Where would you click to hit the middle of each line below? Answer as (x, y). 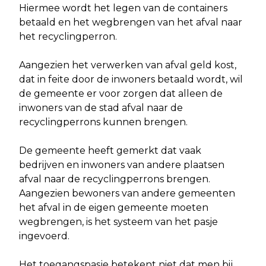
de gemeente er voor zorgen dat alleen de (121, 94)
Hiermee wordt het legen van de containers (123, 8)
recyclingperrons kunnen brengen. (104, 122)
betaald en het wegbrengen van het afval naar (131, 23)
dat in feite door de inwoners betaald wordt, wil (131, 80)
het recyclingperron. (69, 37)
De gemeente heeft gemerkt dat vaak (110, 151)
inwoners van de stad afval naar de (101, 108)
